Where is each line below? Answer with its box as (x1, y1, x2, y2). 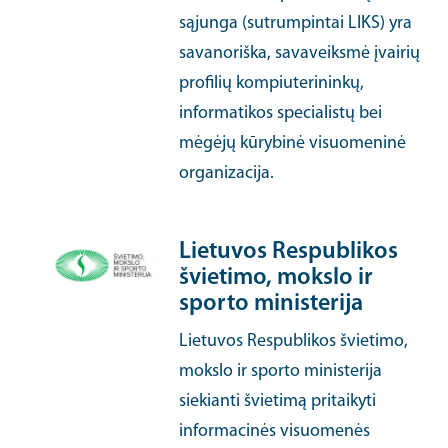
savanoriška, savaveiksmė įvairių (179, 44, 421, 63)
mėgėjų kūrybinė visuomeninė (179, 134, 407, 153)
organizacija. (179, 164, 275, 183)
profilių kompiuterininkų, (179, 74, 365, 93)
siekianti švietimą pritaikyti (179, 392, 377, 411)
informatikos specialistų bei (179, 104, 383, 123)
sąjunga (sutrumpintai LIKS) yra (179, 14, 413, 33)
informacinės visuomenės (179, 422, 371, 441)
